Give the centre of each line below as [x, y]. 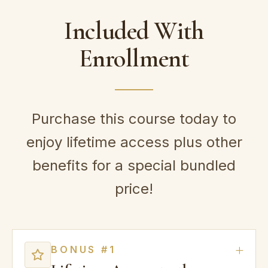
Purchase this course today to [134, 118]
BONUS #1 [83, 249]
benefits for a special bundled [134, 165]
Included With [134, 31]
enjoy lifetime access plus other [134, 142]
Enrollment [134, 58]
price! [134, 188]
